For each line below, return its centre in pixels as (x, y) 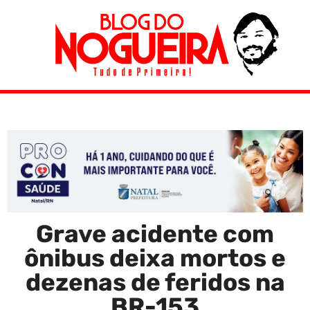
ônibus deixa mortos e (155, 258)
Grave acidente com (155, 234)
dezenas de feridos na (155, 282)
